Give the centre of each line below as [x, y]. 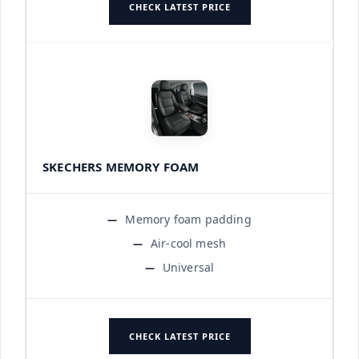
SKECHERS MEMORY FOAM [121, 166]
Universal [188, 267]
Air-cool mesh [188, 243]
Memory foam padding [188, 219]
